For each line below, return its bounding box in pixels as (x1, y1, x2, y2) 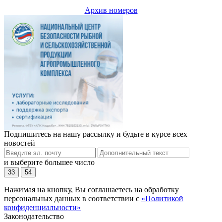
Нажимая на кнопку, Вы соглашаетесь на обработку (4, 185, 179, 194)
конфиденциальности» (4, 203, 81, 212)
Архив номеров (84, 5, 138, 14)
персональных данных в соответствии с (4, 194, 141, 203)
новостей (4, 139, 35, 148)
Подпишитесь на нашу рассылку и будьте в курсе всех (4, 130, 187, 139)
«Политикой (141, 194, 183, 203)
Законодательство (4, 212, 64, 221)
